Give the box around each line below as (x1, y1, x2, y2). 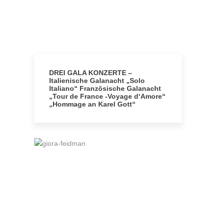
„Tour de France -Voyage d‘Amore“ (49, 92, 165, 100)
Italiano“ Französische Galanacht (49, 84, 161, 92)
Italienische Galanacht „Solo (49, 77, 145, 84)
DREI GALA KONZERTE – (49, 69, 132, 77)
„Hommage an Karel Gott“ (49, 100, 136, 108)
